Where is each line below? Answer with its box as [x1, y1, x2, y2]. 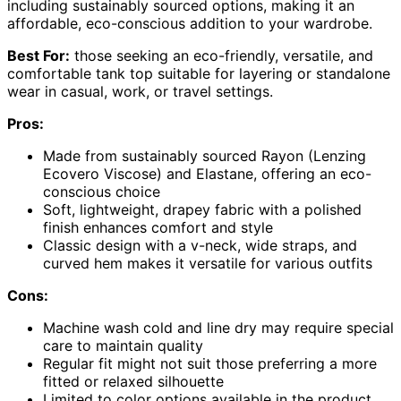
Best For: [7, 47, 70, 65]
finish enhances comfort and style [43, 218, 273, 237]
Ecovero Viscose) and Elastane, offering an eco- [43, 165, 371, 183]
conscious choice [43, 183, 160, 201]
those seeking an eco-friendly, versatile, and [70, 47, 373, 65]
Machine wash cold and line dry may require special [43, 319, 394, 337]
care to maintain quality [43, 337, 203, 355]
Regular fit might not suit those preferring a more [43, 354, 377, 373]
